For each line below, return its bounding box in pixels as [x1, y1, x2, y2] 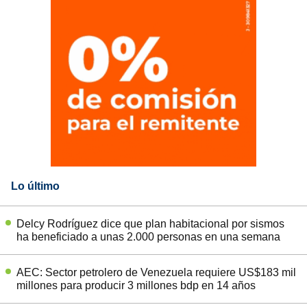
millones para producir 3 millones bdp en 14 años [16, 279, 256, 291]
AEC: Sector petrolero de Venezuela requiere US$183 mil [16, 266, 296, 278]
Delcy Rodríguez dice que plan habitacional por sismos [16, 217, 284, 230]
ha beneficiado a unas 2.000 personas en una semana [16, 230, 280, 243]
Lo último [11, 180, 60, 192]
